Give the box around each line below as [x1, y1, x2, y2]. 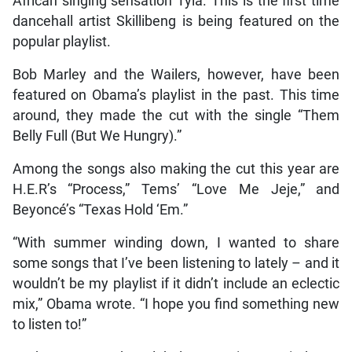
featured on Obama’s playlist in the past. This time [12, 87, 340, 104]
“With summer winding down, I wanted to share [12, 235, 340, 251]
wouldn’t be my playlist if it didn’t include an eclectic [12, 276, 340, 292]
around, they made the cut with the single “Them [12, 108, 340, 124]
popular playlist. [12, 34, 111, 50]
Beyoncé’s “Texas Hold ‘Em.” [12, 202, 188, 218]
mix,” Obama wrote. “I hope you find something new [12, 296, 340, 313]
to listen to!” [12, 317, 86, 333]
